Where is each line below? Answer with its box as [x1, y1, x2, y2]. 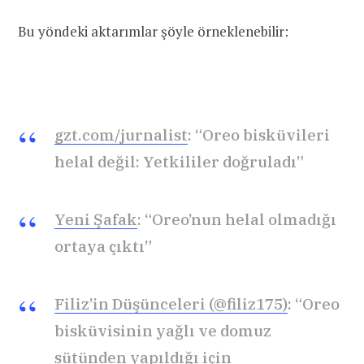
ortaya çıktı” [54, 236, 152, 257]
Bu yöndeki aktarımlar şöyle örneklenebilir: [18, 21, 288, 41]
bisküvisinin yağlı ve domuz [54, 321, 271, 341]
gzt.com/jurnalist [54, 125, 188, 145]
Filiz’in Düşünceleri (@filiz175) [54, 294, 288, 314]
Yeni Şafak [54, 210, 137, 230]
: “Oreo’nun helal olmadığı [137, 210, 336, 230]
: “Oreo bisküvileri [188, 125, 330, 145]
